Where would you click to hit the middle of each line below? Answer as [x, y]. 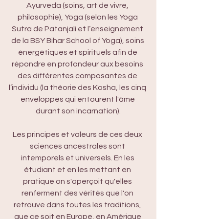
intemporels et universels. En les [78, 158]
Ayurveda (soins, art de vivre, [78, 5]
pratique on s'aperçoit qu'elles [78, 181]
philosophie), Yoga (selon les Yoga [78, 17]
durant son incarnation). [78, 111]
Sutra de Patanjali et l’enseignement [78, 29]
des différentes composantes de [78, 76]
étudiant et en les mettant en [78, 170]
